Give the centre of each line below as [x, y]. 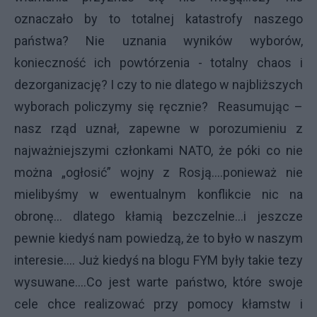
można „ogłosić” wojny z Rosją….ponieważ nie [158, 172]
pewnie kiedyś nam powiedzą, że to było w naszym [158, 238]
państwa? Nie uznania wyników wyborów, [158, 41]
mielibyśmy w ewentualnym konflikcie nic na [158, 194]
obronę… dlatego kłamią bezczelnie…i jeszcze [158, 216]
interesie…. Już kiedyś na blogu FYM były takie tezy [158, 260]
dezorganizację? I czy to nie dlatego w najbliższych [158, 85]
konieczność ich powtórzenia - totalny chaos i [158, 63]
